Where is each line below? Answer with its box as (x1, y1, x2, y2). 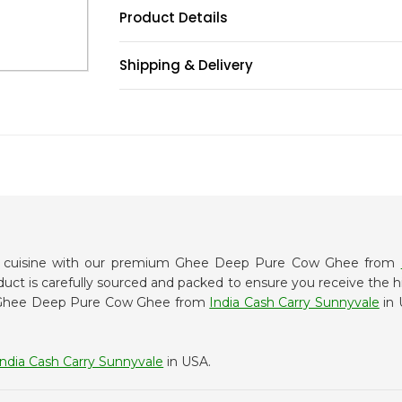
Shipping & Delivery (119, 56, 254, 74)
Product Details (119, 8, 229, 27)
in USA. (163, 354, 212, 370)
